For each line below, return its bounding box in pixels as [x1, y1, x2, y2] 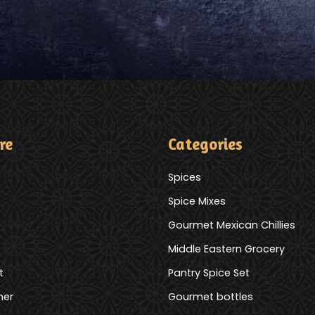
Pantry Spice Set [168, 266, 250, 281]
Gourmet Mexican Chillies [168, 218, 295, 233]
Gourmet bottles [168, 290, 253, 304]
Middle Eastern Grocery [168, 242, 285, 257]
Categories [168, 134, 243, 153]
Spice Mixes [168, 194, 226, 209]
